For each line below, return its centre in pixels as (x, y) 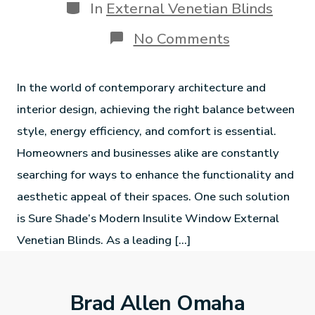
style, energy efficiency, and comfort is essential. (147, 131)
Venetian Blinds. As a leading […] (104, 240)
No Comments (181, 38)
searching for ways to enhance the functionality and (156, 174)
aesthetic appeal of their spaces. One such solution (154, 196)
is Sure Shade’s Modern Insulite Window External (148, 218)
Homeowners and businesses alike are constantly (148, 153)
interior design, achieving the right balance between (156, 109)
